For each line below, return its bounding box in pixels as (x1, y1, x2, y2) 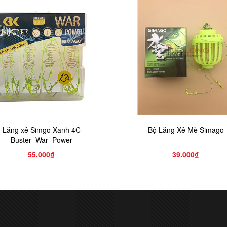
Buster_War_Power (10, 135, 72, 145)
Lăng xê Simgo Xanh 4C (2, 125, 81, 135)
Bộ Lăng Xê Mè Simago (147, 125, 224, 135)
